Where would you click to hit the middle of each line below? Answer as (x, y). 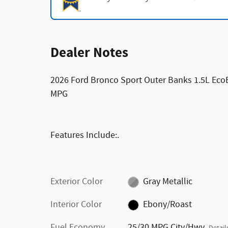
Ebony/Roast (168, 205)
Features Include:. (85, 136)
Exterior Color (77, 182)
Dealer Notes (89, 53)
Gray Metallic (168, 182)
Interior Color (76, 205)
